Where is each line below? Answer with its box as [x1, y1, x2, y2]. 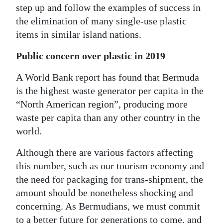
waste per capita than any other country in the [16, 111, 200, 123]
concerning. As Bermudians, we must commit [16, 200, 200, 212]
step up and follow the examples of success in [16, 1, 201, 13]
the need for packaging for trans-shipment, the [16, 173, 203, 185]
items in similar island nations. [16, 28, 141, 40]
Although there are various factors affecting [16, 146, 193, 158]
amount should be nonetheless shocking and [16, 187, 193, 198]
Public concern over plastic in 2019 [16, 50, 165, 61]
